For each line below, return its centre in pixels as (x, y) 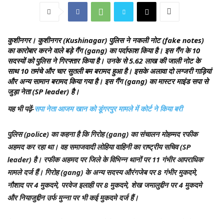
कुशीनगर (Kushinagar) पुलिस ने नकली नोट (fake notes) (121, 40)
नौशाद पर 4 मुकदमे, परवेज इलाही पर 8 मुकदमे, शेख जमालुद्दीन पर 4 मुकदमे (105, 185)
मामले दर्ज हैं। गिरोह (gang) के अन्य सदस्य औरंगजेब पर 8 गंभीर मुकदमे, (102, 172)
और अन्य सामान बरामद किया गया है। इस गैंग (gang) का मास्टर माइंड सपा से (108, 81)
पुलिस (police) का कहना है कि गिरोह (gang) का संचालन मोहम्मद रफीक (102, 134)
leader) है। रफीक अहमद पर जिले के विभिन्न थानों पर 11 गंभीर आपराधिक (105, 159)
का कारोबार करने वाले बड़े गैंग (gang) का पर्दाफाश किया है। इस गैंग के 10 (104, 50)
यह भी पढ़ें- (21, 108)
